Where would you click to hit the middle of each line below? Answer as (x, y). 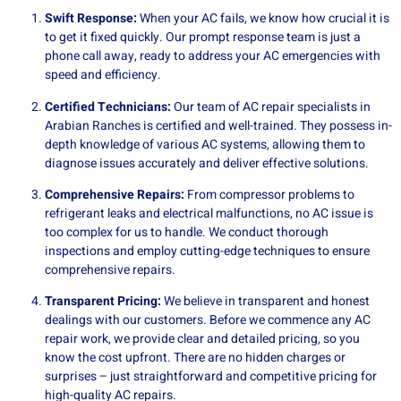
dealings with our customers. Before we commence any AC (208, 320)
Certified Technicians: (108, 107)
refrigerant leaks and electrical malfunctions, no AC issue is (209, 213)
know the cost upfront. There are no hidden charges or (195, 358)
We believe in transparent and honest (265, 302)
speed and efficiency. (103, 75)
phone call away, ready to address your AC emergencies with (213, 56)
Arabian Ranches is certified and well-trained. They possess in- (218, 125)
